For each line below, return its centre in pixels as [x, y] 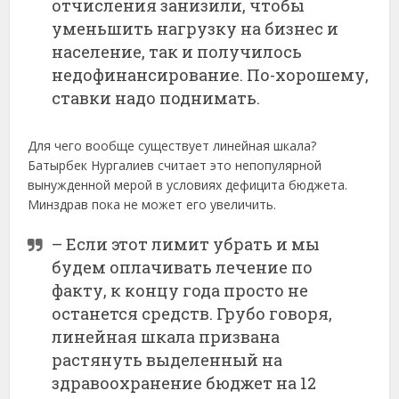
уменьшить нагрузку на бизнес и [195, 29]
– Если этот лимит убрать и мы [186, 244]
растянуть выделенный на [167, 360]
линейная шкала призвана [166, 337]
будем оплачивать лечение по [183, 268]
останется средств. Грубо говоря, [192, 314]
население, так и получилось [177, 52]
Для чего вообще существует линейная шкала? [172, 146]
